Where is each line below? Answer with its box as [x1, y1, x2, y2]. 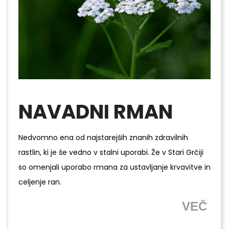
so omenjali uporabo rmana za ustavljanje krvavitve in [18, 162, 211, 172]
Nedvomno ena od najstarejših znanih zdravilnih [18, 132, 188, 143]
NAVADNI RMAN [18, 98, 173, 125]
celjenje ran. [18, 177, 61, 187]
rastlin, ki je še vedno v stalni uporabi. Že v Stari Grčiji [18, 147, 203, 157]
